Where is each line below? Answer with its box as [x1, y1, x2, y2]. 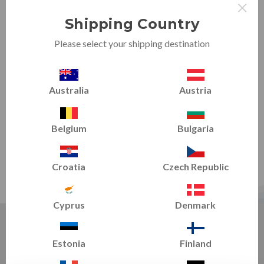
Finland [179, 237, 212, 249]
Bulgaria [177, 123, 214, 134]
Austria [179, 84, 212, 95]
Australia [48, 84, 89, 95]
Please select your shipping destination [54, 38, 210, 49]
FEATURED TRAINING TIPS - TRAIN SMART [15, 226, 249, 240]
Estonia [52, 237, 85, 249]
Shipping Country [65, 15, 199, 32]
